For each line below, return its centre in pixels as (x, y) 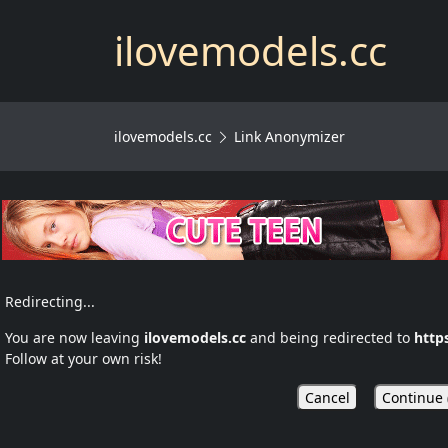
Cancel (327, 398)
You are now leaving (74, 338)
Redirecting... (50, 302)
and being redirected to (330, 338)
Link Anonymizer (289, 136)
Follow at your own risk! (83, 359)
